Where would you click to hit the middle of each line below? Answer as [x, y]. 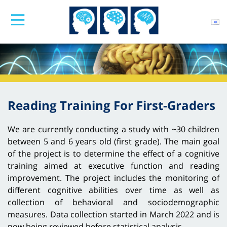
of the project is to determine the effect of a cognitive [113, 153]
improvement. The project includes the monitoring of [113, 178]
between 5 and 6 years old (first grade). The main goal [113, 141]
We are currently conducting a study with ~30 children [113, 129]
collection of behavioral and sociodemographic [113, 202]
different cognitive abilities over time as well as [113, 190]
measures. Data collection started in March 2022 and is [113, 214]
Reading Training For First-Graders [111, 105]
